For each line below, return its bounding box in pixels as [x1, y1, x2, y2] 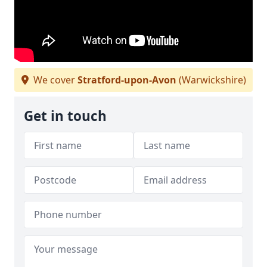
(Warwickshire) [176, 73, 246, 86]
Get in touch [24, 107, 107, 125]
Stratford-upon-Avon [77, 73, 176, 86]
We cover [30, 73, 77, 86]
